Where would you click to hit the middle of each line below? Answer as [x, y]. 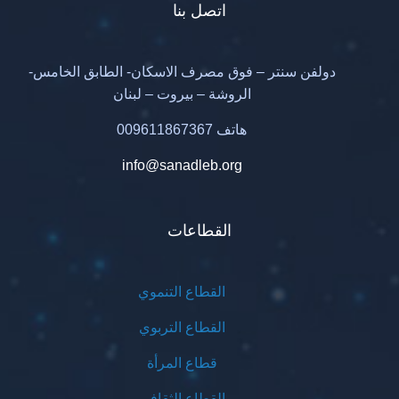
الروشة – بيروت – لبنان [182, 94]
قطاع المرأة [182, 362]
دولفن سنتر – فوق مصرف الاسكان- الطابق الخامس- [182, 71]
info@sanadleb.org [182, 165]
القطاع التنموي [182, 291]
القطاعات [199, 230]
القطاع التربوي [182, 327]
